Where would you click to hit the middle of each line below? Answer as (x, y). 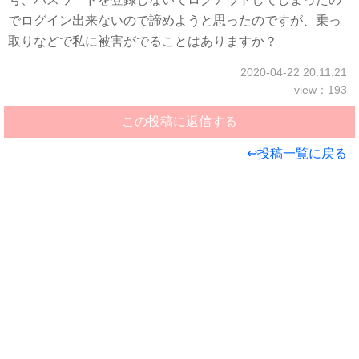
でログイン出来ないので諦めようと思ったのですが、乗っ (175, 20)
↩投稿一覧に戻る (297, 153)
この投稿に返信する (179, 121)
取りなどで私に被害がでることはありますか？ (143, 41)
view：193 (321, 90)
